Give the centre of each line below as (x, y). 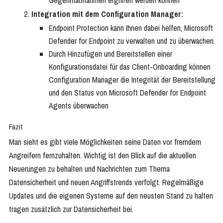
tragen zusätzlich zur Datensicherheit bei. (71, 209)
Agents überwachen (79, 106)
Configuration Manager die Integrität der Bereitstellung (132, 80)
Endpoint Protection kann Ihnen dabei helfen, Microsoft (131, 28)
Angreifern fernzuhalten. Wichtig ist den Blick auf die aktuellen (103, 156)
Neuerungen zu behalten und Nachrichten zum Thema (89, 169)
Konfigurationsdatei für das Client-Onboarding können (130, 67)
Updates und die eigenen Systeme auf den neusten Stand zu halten (111, 196)
